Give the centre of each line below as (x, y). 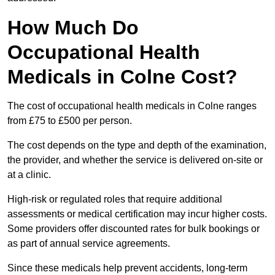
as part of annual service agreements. (89, 244)
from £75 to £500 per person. (70, 121)
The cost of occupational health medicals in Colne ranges (132, 106)
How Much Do (73, 28)
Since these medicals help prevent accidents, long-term (127, 268)
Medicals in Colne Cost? (122, 77)
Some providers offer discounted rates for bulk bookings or (134, 229)
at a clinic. (29, 175)
